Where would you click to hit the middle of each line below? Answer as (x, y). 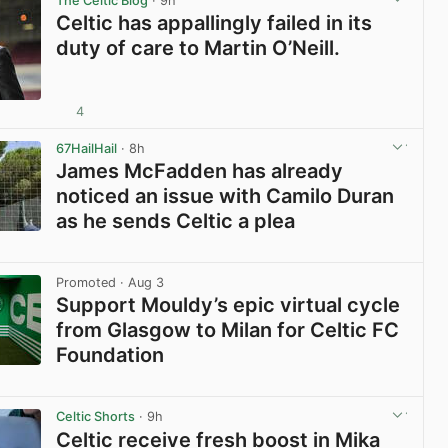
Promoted (86, 283)
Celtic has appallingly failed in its (214, 23)
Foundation (110, 355)
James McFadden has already (200, 171)
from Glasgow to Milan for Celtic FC (228, 330)
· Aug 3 (140, 283)
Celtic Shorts (96, 417)
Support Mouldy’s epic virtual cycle (228, 305)
